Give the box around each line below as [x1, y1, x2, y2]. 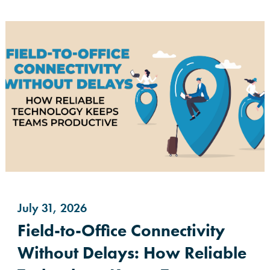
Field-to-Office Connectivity [17, 220, 225, 242]
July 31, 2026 [17, 200, 87, 216]
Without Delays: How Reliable [17, 242, 246, 264]
